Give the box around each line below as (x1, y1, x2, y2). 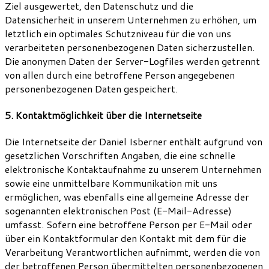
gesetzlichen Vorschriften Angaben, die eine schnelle (5, 148, 235, 163)
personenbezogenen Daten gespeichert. (5, 81, 178, 95)
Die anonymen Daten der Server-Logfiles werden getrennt (5, 53, 260, 68)
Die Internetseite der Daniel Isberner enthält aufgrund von (5, 134, 262, 149)
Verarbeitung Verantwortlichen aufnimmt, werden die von (5, 245, 260, 259)
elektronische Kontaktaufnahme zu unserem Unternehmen (5, 162, 261, 177)
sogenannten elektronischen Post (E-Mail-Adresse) (5, 204, 232, 218)
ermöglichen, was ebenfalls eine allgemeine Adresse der (5, 190, 249, 204)
